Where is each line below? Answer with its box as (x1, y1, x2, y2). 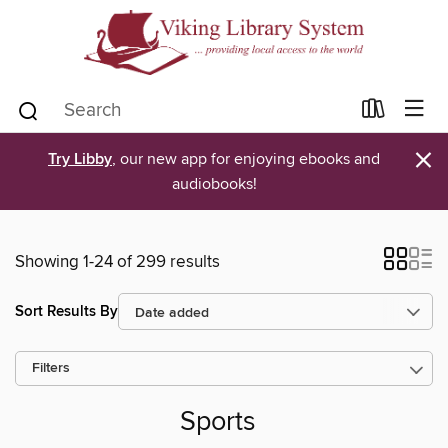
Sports (180, 406, 256, 440)
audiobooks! (171, 174, 257, 194)
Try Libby (48, 149, 112, 170)
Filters (32, 360, 70, 377)
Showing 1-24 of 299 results (15, 251, 220, 273)
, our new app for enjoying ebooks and (112, 149, 380, 169)
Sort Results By (15, 301, 118, 321)
